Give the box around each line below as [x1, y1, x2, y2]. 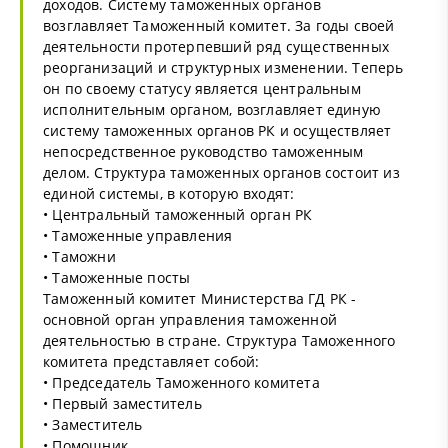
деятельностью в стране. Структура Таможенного [43, 330, 396, 350]
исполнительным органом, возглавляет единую [43, 99, 382, 119]
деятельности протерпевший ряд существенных [43, 36, 390, 56]
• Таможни [43, 246, 116, 266]
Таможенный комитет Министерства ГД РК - [43, 288, 357, 308]
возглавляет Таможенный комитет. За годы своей [43, 15, 395, 35]
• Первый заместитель [43, 393, 202, 413]
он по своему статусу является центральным [43, 78, 361, 98]
